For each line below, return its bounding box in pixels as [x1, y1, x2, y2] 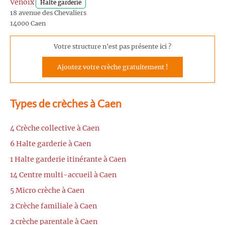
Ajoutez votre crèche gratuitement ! [57, 63, 168, 71]
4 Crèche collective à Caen [10, 124, 99, 133]
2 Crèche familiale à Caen [10, 201, 97, 211]
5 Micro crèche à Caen [10, 186, 84, 195]
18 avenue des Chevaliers [10, 9, 86, 17]
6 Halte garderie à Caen [10, 139, 91, 149]
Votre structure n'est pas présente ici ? [54, 43, 171, 51]
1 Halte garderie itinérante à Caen [10, 155, 126, 164]
